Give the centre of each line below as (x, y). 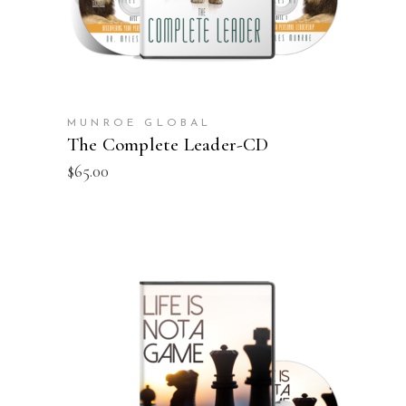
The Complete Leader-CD (168, 145)
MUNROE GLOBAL (140, 123)
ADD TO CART (203, 378)
